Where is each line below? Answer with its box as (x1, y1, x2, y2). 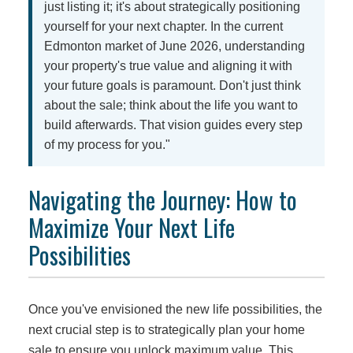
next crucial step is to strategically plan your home (28, 322, 305, 337)
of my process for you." (43, 137, 170, 151)
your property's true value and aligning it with (43, 58, 292, 72)
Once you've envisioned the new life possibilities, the (28, 302, 322, 317)
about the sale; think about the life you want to (43, 98, 298, 112)
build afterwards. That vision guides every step (43, 117, 303, 132)
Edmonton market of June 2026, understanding (43, 39, 305, 53)
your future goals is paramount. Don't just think (43, 78, 301, 92)
